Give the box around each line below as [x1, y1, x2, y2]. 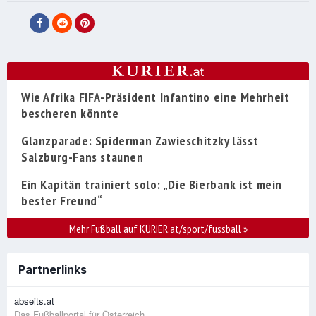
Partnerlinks [18, 262, 87, 277]
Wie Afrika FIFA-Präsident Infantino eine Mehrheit [21, 89, 290, 106]
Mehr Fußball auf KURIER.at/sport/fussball [68, 221, 243, 236]
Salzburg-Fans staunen [21, 149, 144, 166]
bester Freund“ [21, 193, 103, 209]
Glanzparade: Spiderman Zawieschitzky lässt [21, 133, 259, 150]
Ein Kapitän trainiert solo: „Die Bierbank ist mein [21, 176, 283, 193]
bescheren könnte [21, 105, 119, 122]
